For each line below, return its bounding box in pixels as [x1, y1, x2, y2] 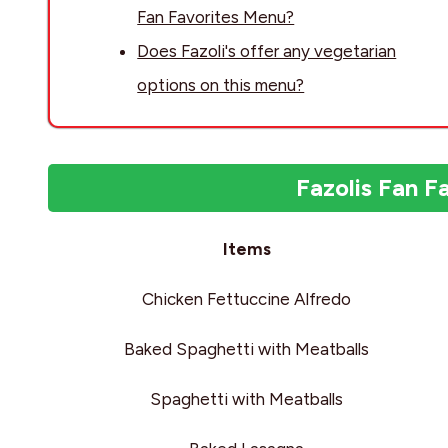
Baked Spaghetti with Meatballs [124, 339, 370, 360]
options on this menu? [137, 75, 305, 96]
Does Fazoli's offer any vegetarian [137, 41, 397, 62]
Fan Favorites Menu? [137, 7, 295, 28]
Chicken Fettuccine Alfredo [142, 289, 352, 310]
